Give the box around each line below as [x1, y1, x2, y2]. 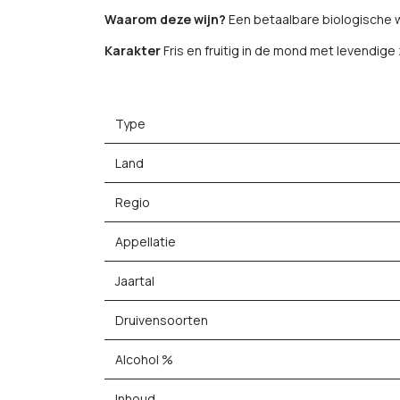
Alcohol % [115, 351, 173, 368]
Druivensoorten [115, 312, 208, 329]
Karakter [104, 42, 161, 59]
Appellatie [115, 233, 176, 250]
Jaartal [115, 272, 154, 289]
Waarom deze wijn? [104, 11, 226, 28]
